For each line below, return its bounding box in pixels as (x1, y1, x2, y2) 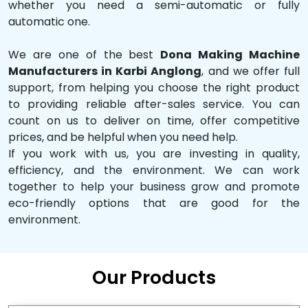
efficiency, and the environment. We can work (8, 162, 300, 178)
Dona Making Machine (160, 46, 300, 63)
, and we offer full (201, 63, 300, 79)
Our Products (92, 264, 216, 290)
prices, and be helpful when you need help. (8, 129, 238, 145)
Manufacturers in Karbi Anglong (8, 63, 202, 79)
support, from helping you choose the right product (8, 79, 300, 96)
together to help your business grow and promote (8, 178, 300, 195)
